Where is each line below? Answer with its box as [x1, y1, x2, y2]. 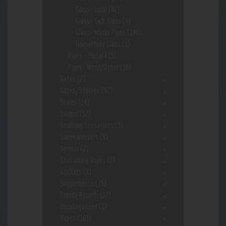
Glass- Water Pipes [76, 28, 126, 37]
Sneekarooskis [60, 132, 98, 142]
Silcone [60, 109, 78, 119]
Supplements [60, 179, 94, 188]
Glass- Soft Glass [76, 16, 122, 26]
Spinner [60, 144, 79, 153]
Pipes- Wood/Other [68, 63, 119, 72]
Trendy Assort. [60, 190, 98, 200]
